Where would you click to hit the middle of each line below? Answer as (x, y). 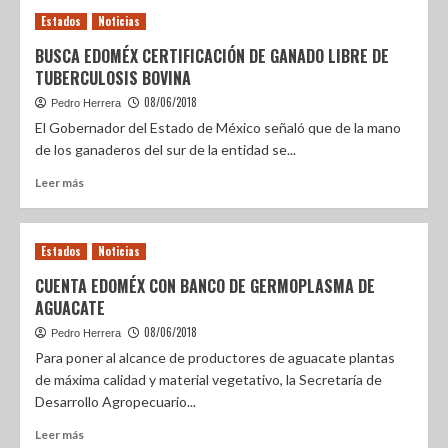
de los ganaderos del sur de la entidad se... (165, 149)
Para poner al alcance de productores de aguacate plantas (215, 357)
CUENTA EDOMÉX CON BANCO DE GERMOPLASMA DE (205, 286)
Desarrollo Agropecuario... (115, 401)
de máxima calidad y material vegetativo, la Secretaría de (208, 379)
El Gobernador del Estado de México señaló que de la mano (218, 127)
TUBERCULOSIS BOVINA (113, 78)
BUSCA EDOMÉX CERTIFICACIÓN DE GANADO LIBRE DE (212, 56)
